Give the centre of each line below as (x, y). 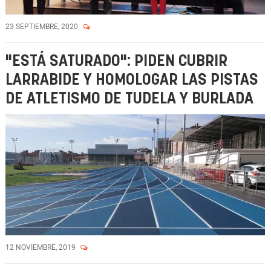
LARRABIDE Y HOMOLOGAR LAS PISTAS (132, 80)
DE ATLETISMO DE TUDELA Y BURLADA (129, 99)
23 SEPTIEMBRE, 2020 (43, 27)
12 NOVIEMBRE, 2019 (41, 247)
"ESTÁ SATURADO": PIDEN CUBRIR (116, 61)
